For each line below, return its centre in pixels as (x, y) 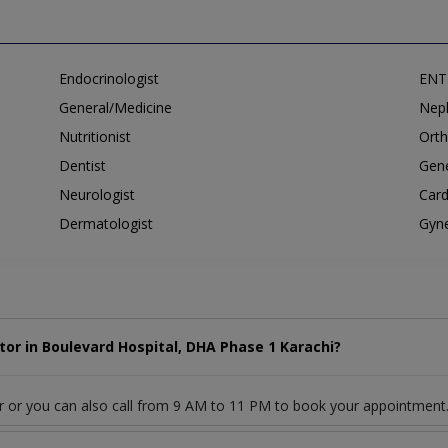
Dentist (82, 166)
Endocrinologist (109, 79)
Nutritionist (95, 137)
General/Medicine (115, 108)
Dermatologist (106, 224)
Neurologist (97, 195)
